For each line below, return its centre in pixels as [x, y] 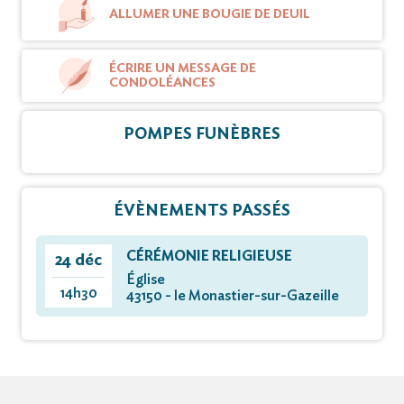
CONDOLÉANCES [162, 83]
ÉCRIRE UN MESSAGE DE [183, 68]
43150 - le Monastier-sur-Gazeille [233, 295]
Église [146, 279]
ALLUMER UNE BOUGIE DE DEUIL [210, 14]
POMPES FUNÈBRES [202, 134]
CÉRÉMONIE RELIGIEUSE [209, 256]
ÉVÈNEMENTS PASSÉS [202, 211]
